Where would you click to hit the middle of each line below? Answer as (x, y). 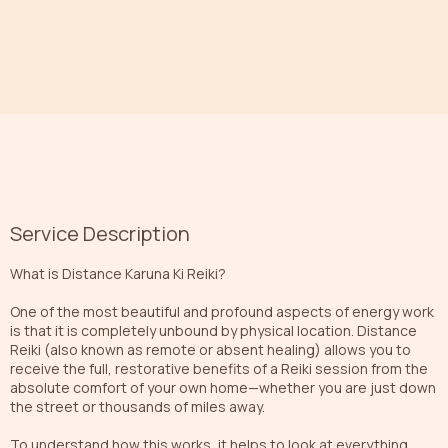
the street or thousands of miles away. (137, 406)
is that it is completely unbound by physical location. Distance (213, 330)
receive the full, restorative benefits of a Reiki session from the (219, 368)
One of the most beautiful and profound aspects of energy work (222, 311)
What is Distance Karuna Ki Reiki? (118, 273)
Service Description (100, 233)
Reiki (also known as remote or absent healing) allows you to (210, 349)
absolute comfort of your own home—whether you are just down (223, 387)
